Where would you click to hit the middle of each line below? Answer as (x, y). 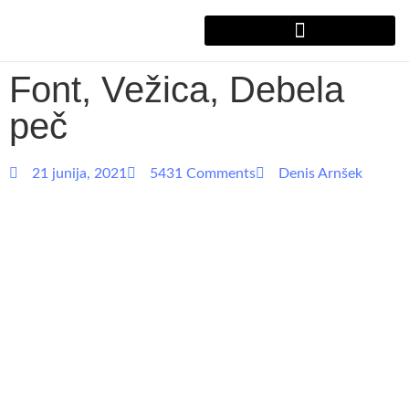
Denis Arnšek (320, 174)
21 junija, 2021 (79, 174)
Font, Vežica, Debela (177, 90)
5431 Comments (203, 174)
